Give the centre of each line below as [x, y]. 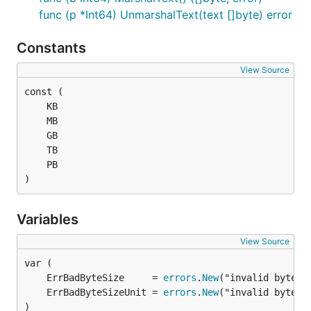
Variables [49, 219]
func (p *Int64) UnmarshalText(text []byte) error [166, 15]
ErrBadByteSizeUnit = [105, 292]
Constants [53, 48]
